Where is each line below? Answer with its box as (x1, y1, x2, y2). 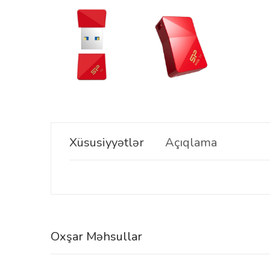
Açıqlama (165, 134, 217, 151)
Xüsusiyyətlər (69, 134, 144, 151)
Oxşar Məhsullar (51, 228, 142, 245)
